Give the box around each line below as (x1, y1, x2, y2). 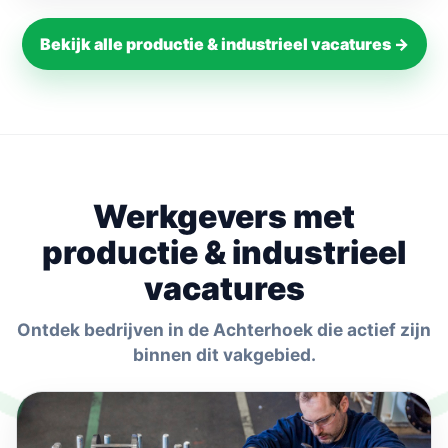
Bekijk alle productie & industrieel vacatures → (39, 34, 409, 54)
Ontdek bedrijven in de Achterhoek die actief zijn (17, 319, 431, 340)
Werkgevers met (93, 197, 355, 236)
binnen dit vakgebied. (132, 344, 316, 365)
